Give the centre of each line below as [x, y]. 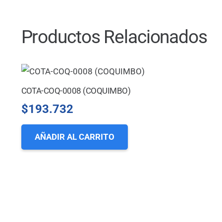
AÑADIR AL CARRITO [74, 137]
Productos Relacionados [114, 37]
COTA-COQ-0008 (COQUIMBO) [76, 91]
